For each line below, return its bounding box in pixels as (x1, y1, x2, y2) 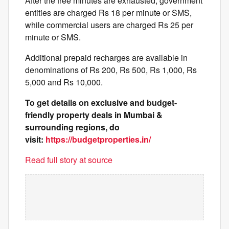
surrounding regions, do (25, 121, 120, 133)
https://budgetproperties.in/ (45, 133, 151, 145)
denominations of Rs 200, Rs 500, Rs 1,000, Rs (25, 64, 197, 76)
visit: (25, 133, 45, 145)
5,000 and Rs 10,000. (25, 76, 103, 88)
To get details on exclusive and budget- (25, 97, 177, 108)
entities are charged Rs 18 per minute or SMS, (25, 7, 192, 18)
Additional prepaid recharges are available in (25, 52, 188, 63)
